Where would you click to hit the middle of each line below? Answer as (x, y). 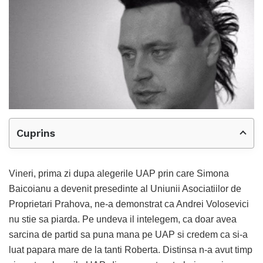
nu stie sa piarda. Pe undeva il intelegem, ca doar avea (123, 219)
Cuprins (36, 133)
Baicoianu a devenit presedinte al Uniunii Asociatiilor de (125, 188)
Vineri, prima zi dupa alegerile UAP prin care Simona (119, 173)
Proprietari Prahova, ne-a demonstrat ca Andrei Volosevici (129, 204)
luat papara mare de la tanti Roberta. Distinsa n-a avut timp (131, 249)
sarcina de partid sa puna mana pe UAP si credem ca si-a (128, 234)
